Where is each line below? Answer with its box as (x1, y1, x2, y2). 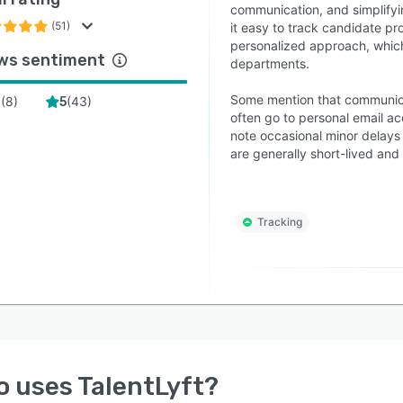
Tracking (256, 215, 302, 228)
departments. (229, 56, 309, 71)
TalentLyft (77, 372, 204, 401)
